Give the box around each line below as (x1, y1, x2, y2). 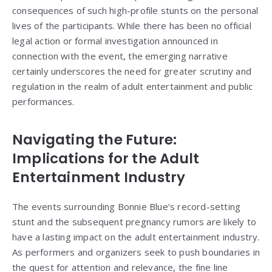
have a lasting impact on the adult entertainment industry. (12, 231, 260, 243)
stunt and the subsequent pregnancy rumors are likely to (12, 216, 257, 228)
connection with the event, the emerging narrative (12, 50, 228, 63)
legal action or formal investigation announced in (12, 35, 218, 47)
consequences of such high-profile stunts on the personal (12, 4, 259, 17)
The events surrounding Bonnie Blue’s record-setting (12, 200, 241, 213)
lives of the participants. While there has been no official (12, 19, 251, 32)
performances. (12, 95, 75, 108)
